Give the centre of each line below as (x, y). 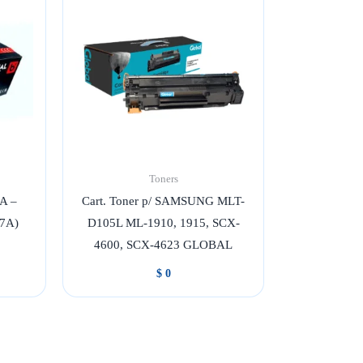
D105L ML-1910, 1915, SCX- (163, 223)
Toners (163, 179)
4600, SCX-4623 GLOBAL (164, 245)
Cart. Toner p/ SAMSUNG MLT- (164, 201)
